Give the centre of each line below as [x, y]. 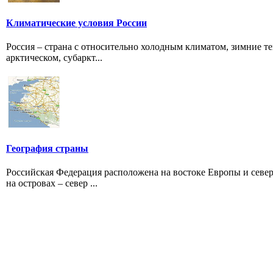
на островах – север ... [52, 183]
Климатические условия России [76, 23]
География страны [47, 148]
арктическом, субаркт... [54, 57]
